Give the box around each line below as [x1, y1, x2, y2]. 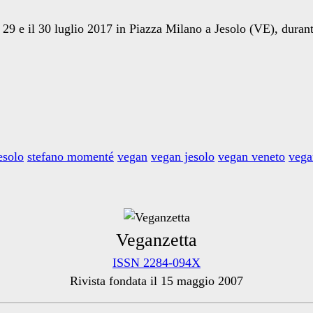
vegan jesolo [151, 150, 214, 164]
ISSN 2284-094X [112, 256, 201, 270]
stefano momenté [27, 150, 114, 164]
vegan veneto [218, 150, 285, 164]
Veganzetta [116, 230, 197, 251]
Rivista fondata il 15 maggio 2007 [70, 274, 243, 289]
